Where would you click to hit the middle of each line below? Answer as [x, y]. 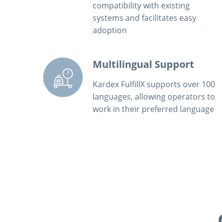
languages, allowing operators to [154, 96]
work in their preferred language [153, 109]
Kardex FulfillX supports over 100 [154, 84]
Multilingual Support [143, 64]
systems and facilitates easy [144, 18]
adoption [110, 30]
